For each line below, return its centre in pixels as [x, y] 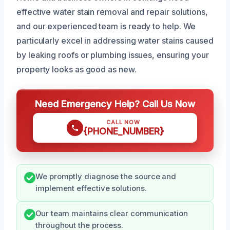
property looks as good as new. [76, 69]
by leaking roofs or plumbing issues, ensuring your [113, 55]
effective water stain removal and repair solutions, [112, 12]
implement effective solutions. [91, 188]
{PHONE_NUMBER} [123, 131]
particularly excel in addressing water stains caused [115, 40]
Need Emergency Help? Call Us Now [115, 103]
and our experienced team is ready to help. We [106, 26]
